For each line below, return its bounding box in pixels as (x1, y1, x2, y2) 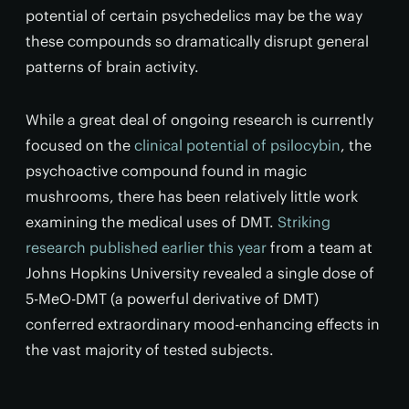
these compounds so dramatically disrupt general (26, 31, 369, 50)
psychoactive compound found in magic (26, 161, 307, 180)
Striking (278, 212, 330, 231)
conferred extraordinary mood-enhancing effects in (26, 314, 380, 333)
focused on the (26, 135, 134, 154)
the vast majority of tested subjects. (26, 340, 274, 359)
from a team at (267, 237, 372, 257)
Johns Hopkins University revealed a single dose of (26, 263, 374, 282)
